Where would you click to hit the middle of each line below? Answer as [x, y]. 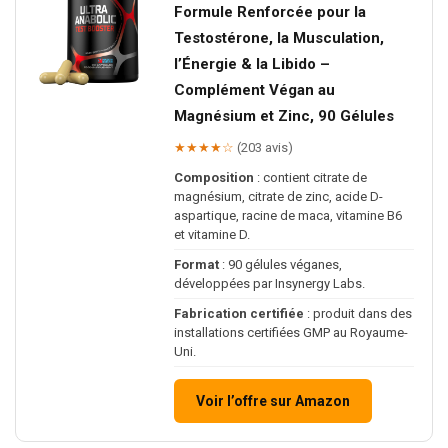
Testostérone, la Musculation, [279, 37]
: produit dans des [358, 313]
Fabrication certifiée [239, 313]
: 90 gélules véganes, [280, 264]
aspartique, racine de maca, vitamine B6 [288, 215]
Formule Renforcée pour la [270, 11]
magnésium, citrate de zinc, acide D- [278, 196]
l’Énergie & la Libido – [252, 63]
